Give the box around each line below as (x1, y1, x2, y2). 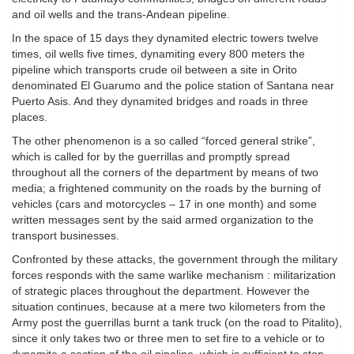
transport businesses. (12, 229, 119, 243)
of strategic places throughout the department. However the (12, 284, 310, 298)
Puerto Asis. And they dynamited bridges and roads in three (12, 95, 308, 108)
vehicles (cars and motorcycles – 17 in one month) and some (12, 198, 317, 211)
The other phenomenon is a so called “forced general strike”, (12, 134, 315, 148)
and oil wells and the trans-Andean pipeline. (12, 8, 230, 21)
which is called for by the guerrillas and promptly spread (12, 150, 290, 164)
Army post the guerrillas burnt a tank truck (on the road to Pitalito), (12, 316, 342, 330)
